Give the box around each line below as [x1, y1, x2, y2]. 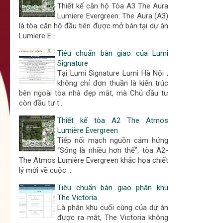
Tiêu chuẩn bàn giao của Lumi [57, 49, 168, 58]
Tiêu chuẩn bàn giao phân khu [57, 183, 168, 192]
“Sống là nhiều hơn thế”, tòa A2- [57, 146, 168, 155]
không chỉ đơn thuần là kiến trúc [57, 79, 168, 88]
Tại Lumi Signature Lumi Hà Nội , [57, 69, 168, 78]
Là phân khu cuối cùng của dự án [57, 203, 168, 212]
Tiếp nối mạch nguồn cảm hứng [57, 136, 168, 145]
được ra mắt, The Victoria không [57, 213, 168, 222]
